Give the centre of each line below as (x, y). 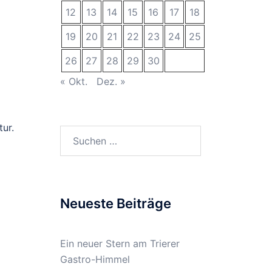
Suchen (76, 133)
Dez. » (111, 81)
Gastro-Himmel (95, 259)
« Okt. (73, 81)
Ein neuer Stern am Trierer (120, 243)
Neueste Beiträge (115, 203)
